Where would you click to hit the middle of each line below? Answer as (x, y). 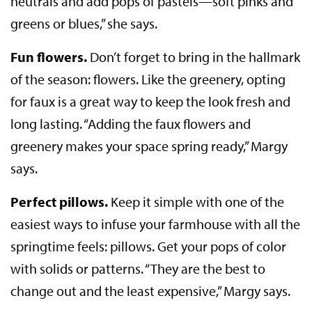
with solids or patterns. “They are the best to (138, 269)
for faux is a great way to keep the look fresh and (151, 102)
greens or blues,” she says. (84, 24)
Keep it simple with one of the (196, 202)
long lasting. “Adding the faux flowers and (131, 124)
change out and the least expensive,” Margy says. (151, 291)
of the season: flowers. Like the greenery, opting (148, 79)
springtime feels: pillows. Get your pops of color (149, 247)
